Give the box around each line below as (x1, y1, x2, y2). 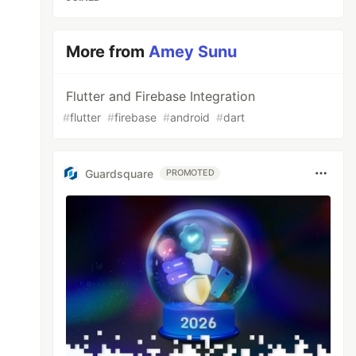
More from (66, 42, 149, 61)
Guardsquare (85, 166, 154, 180)
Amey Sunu (149, 42, 238, 61)
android (170, 110, 211, 124)
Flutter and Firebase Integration (66, 88, 256, 104)
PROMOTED (166, 168, 215, 178)
